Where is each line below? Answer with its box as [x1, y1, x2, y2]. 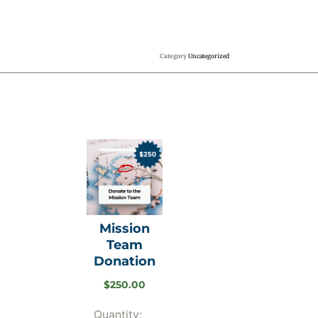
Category [160, 53, 187, 60]
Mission [99, 220, 150, 236]
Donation [93, 253, 155, 269]
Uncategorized [188, 53, 230, 60]
